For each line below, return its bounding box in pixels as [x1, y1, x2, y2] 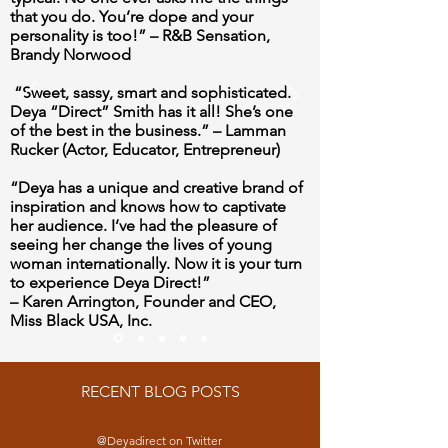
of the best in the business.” [10, 121, 213, 140]
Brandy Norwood [10, 45, 131, 64]
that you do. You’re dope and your [10, 7, 253, 26]
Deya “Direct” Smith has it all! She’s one [10, 102, 293, 121]
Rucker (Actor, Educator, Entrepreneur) [10, 140, 280, 159]
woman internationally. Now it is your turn [10, 254, 302, 273]
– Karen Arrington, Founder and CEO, [10, 292, 276, 311]
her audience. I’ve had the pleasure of [10, 216, 277, 235]
